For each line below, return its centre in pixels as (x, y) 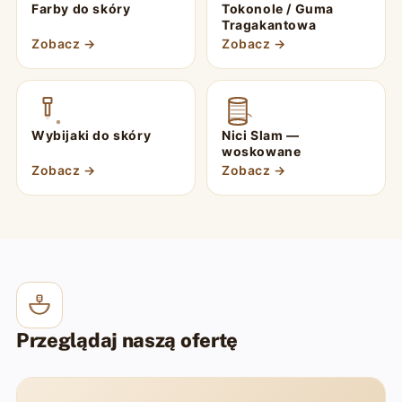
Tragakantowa (269, 25)
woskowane (262, 151)
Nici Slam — (261, 135)
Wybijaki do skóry (91, 135)
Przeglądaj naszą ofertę (127, 340)
